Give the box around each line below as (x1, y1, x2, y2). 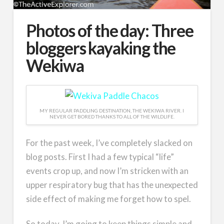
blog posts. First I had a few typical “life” (25, 151, 174, 162)
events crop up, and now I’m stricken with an (25, 165, 188, 176)
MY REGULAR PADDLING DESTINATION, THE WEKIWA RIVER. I (39, 107, 184, 113)
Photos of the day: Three (25, 20, 193, 41)
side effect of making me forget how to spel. (25, 193, 191, 204)
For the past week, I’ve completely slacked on (25, 137, 192, 148)
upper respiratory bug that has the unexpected (25, 179, 198, 190)
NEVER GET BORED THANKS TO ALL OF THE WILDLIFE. (49, 113, 174, 119)
